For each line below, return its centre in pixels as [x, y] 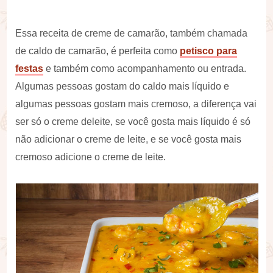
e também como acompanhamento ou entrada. [145, 69]
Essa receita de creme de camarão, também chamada [132, 33]
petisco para [209, 51]
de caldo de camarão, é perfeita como [98, 51]
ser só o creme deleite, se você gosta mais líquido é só [133, 122]
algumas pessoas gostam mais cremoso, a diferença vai [136, 104]
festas [30, 69]
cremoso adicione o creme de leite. [91, 157]
